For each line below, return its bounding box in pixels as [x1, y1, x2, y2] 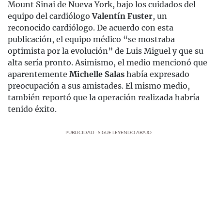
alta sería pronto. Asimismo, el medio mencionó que [8, 58, 207, 67]
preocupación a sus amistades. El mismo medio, [8, 81, 190, 91]
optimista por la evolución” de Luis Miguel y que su [8, 46, 203, 56]
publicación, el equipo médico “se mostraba [8, 34, 175, 44]
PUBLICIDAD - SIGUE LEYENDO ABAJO [65, 129, 152, 135]
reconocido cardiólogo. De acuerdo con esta [8, 23, 173, 32]
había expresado [124, 69, 189, 79]
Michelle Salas [69, 69, 124, 79]
